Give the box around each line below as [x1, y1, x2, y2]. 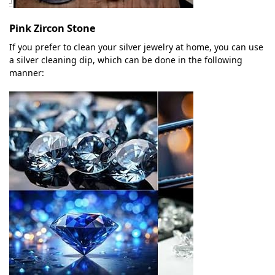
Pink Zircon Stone [9, 21, 96, 35]
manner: [9, 66, 44, 79]
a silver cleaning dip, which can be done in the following [9, 53, 242, 66]
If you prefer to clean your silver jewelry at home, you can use [9, 41, 263, 53]
